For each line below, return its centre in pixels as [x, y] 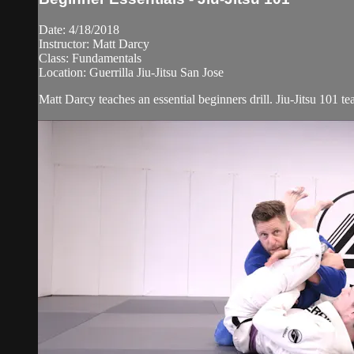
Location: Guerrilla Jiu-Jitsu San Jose [131, 72]
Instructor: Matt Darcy [94, 43]
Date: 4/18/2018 [79, 29]
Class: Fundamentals [90, 58]
